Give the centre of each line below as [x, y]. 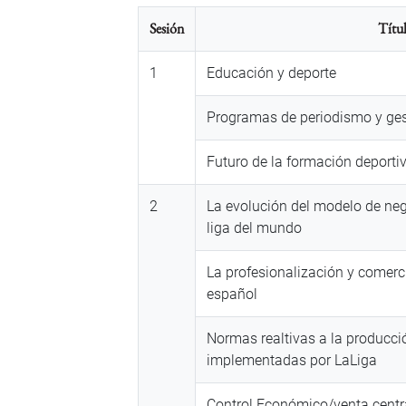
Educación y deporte [271, 73]
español [232, 295]
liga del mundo [254, 228]
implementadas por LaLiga [292, 361]
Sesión [167, 29]
